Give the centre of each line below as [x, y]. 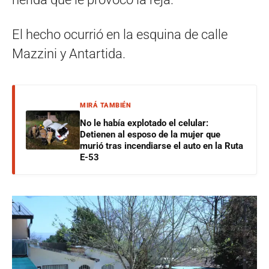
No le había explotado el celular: [144, 123]
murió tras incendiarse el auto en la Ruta [162, 146]
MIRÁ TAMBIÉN [105, 106]
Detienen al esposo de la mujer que [150, 135]
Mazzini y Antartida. [69, 54]
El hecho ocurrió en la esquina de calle [120, 35]
